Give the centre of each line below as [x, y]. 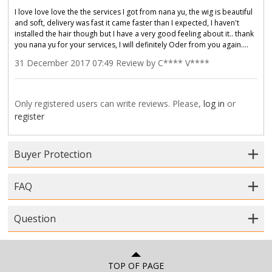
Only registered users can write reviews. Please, [109, 103]
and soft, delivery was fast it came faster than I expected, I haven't [127, 22]
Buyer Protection [53, 154]
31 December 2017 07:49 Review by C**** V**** [112, 63]
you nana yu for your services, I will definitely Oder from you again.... [132, 44]
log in [214, 103]
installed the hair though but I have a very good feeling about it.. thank [134, 33]
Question [35, 218]
